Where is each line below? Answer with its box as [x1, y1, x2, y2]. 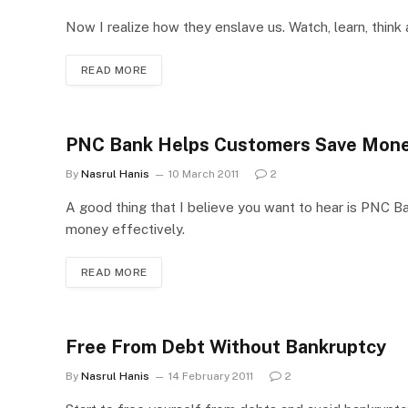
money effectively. [66, 221, 185, 237]
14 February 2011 [168, 370, 253, 382]
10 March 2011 [168, 168, 239, 180]
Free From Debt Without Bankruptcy [66, 336, 386, 358]
